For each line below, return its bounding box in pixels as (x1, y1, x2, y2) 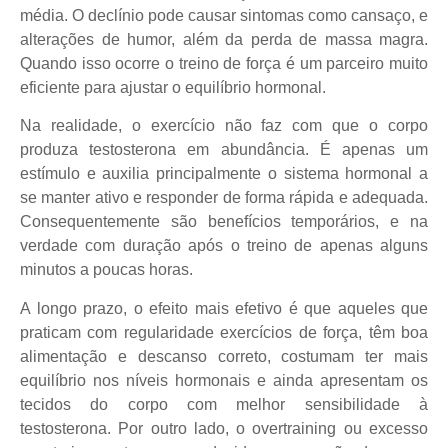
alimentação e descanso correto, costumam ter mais (20, 347, 428, 365)
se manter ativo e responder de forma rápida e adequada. (20, 189, 428, 207)
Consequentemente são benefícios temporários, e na (20, 213, 428, 231)
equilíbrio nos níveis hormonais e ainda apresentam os (20, 371, 428, 389)
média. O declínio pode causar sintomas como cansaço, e (20, 6, 428, 24)
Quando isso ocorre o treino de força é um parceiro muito (20, 54, 428, 72)
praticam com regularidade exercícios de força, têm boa (20, 323, 428, 341)
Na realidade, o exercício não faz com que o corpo (20, 117, 428, 135)
